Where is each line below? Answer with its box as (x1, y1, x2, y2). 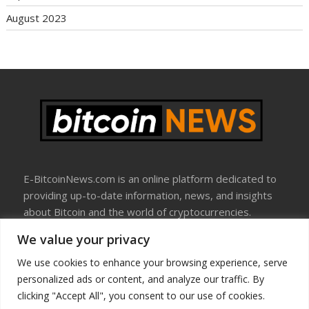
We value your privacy (17, 230, 150, 248)
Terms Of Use (120, 270, 189, 284)
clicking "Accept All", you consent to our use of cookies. (17, 288, 265, 302)
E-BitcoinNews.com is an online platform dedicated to (23, 172, 277, 186)
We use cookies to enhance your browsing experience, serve (17, 255, 288, 269)
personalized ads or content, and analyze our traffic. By (17, 272, 264, 286)
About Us (132, 237, 177, 251)
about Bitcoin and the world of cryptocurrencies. (23, 205, 252, 219)
